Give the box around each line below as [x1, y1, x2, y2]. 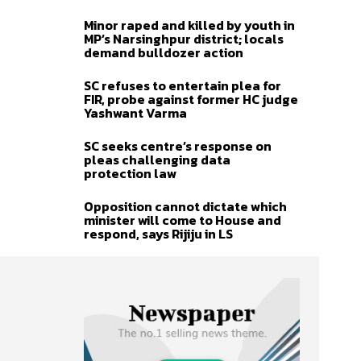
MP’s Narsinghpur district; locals [84, 28, 284, 48]
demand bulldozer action [84, 42, 243, 62]
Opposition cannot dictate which [84, 196, 287, 216]
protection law [84, 163, 176, 183]
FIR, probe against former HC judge [84, 89, 298, 109]
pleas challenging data [84, 149, 230, 169]
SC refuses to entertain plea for [84, 75, 281, 95]
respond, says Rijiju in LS [84, 223, 233, 243]
